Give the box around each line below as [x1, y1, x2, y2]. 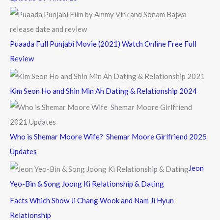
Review [10, 54, 34, 63]
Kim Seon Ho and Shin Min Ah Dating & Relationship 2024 [10, 86, 197, 95]
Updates [10, 147, 37, 156]
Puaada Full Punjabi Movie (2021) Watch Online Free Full [10, 39, 196, 48]
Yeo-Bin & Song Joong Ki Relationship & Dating [10, 179, 164, 189]
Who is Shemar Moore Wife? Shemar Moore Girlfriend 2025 [10, 132, 207, 141]
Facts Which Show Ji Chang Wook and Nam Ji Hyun [10, 195, 174, 205]
